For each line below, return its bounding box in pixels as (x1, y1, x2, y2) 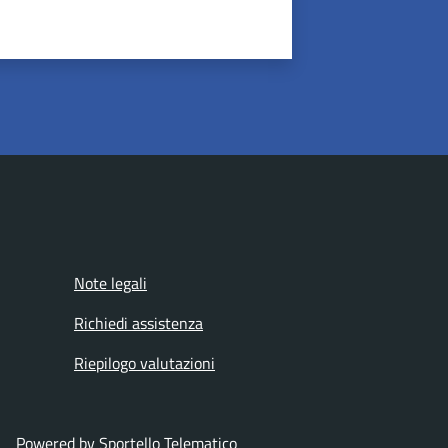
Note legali (74, 271, 147, 295)
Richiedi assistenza (74, 311, 203, 335)
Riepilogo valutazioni (74, 351, 215, 375)
